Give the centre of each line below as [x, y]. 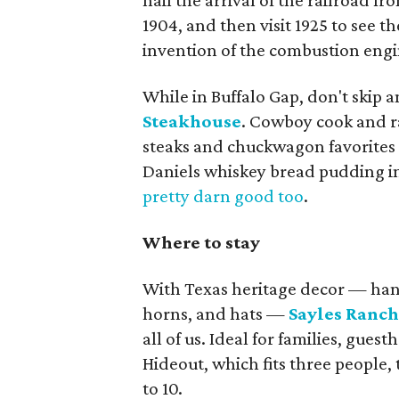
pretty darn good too [224, 196]
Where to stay [202, 242]
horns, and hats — [216, 313]
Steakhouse [192, 121]
